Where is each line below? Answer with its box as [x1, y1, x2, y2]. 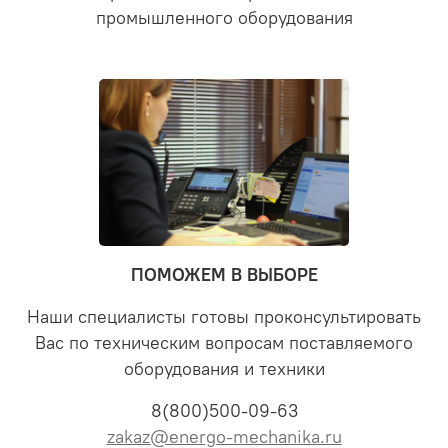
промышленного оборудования [95, 7, 353, 30]
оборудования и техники [123, 357, 325, 380]
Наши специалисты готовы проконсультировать [27, 305, 421, 328]
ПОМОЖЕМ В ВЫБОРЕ [130, 263, 318, 286]
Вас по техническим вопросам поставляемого [35, 331, 413, 354]
